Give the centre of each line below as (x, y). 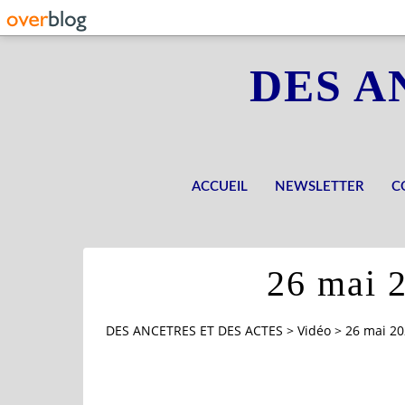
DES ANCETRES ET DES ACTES (194, 331)
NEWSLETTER (320, 187)
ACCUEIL (220, 187)
